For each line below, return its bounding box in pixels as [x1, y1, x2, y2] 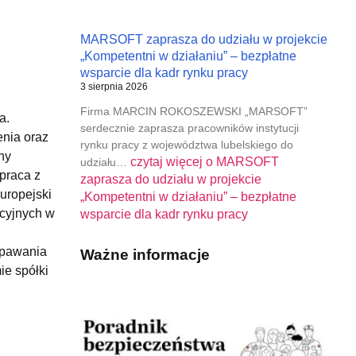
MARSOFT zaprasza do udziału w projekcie [79, 32, 327, 46]
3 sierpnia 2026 [79, 80, 148, 92]
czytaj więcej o [130, 154, 213, 168]
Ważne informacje [79, 246, 210, 263]
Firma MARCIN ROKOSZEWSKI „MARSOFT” [79, 104, 308, 118]
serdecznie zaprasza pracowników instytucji [79, 121, 299, 134]
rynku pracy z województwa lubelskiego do [79, 137, 293, 151]
